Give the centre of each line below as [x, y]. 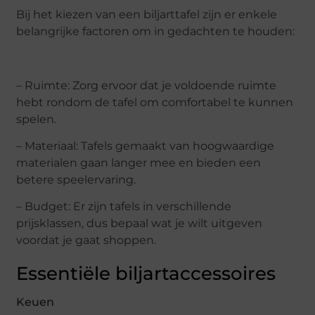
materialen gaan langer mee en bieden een [139, 163]
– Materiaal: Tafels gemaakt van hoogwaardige [146, 146]
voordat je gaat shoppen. [86, 240]
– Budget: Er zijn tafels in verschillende [124, 207]
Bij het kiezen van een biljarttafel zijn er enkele [147, 14]
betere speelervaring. [76, 180]
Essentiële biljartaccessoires [146, 274]
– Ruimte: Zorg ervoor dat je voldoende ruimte [147, 85]
